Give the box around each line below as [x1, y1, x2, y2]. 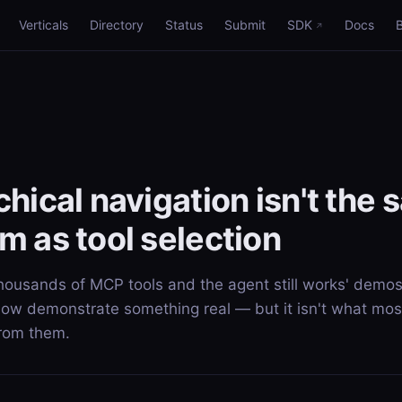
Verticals [19, 17, 68, 32]
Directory [90, 17, 144, 32]
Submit [224, 17, 266, 32]
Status [165, 17, 203, 32]
